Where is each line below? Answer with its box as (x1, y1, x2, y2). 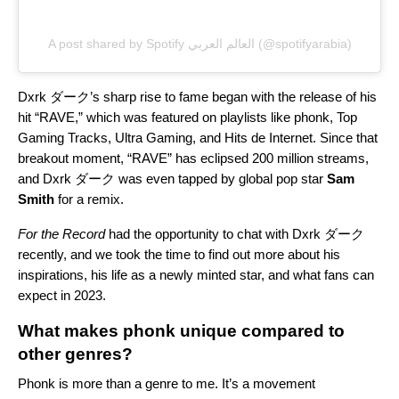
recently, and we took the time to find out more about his (18, 246, 340, 262)
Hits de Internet (224, 129, 313, 145)
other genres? (18, 344, 133, 363)
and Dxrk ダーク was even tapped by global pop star (18, 170, 327, 186)
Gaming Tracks (18, 129, 108, 145)
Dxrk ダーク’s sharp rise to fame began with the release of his (18, 88, 377, 104)
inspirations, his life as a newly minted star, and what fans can (18, 266, 374, 282)
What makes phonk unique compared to (18, 321, 345, 340)
